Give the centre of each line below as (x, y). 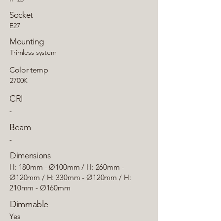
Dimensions (30, 155)
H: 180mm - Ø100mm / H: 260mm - (67, 167)
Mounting (27, 41)
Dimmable (29, 204)
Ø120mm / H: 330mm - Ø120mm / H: (70, 177)
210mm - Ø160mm (40, 188)
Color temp (29, 70)
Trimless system (33, 52)
